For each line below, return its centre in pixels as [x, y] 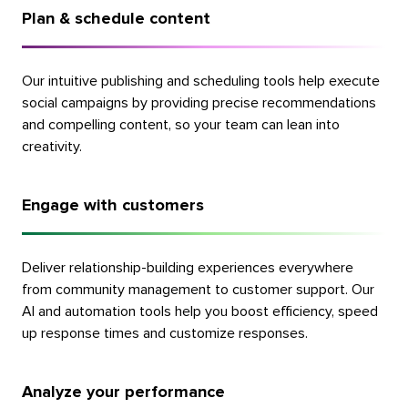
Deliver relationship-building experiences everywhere [187, 267]
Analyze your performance [123, 392]
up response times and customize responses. [164, 333]
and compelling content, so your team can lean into [180, 124]
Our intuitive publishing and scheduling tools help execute [200, 81]
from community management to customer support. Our [198, 289]
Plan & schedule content [116, 19]
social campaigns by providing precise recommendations [199, 102]
